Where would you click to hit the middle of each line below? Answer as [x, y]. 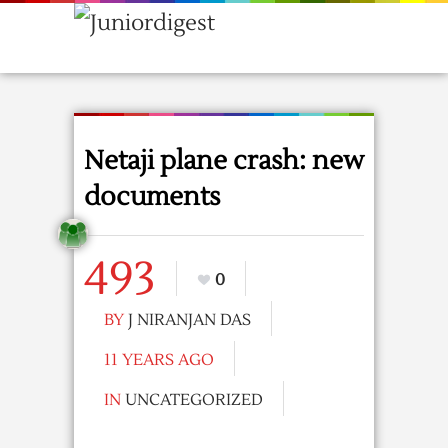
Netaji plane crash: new [224, 161]
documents [152, 197]
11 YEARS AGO [159, 360]
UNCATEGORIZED [194, 400]
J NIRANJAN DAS [189, 320]
